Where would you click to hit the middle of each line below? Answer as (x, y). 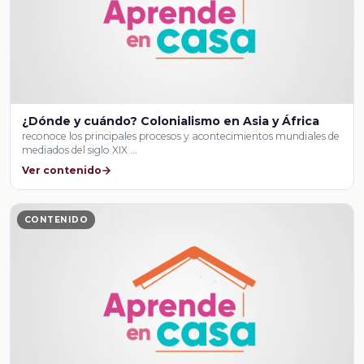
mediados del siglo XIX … (80, 150)
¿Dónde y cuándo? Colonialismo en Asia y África (171, 121)
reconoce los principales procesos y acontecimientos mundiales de (181, 136)
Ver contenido (62, 170)
